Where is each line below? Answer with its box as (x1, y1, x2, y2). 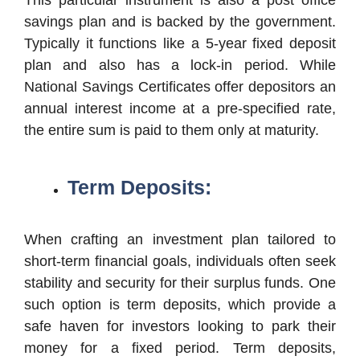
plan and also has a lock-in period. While (24, 56, 336, 73)
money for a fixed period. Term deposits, (24, 339, 336, 356)
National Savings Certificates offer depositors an (24, 78, 336, 95)
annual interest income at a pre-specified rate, (24, 100, 336, 117)
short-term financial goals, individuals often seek (24, 252, 336, 269)
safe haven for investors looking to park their (24, 317, 336, 334)
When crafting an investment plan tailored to (24, 231, 336, 247)
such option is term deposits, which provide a (24, 296, 336, 313)
